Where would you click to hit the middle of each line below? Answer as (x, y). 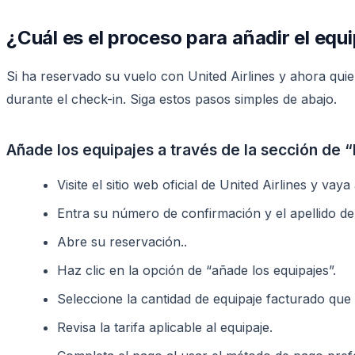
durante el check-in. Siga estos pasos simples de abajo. (172, 99)
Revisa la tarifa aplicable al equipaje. (165, 327)
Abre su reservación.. (122, 241)
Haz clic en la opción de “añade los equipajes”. (197, 270)
